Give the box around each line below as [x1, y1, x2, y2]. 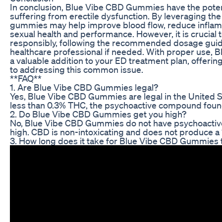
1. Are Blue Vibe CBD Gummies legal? [10, 81, 158, 93]
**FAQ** [10, 72, 42, 84]
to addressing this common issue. [10, 63, 143, 75]
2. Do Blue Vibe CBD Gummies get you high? [10, 108, 186, 119]
